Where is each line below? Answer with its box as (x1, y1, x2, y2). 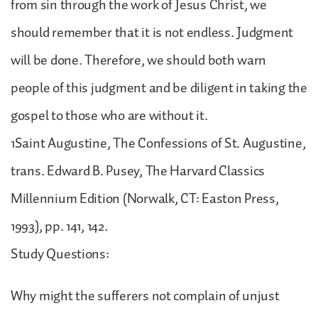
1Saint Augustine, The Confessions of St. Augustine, (11, 131, 306, 155)
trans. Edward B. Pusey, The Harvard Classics (11, 159, 265, 182)
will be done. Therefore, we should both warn (11, 48, 267, 72)
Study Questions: (11, 242, 109, 265)
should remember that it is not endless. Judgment (11, 21, 294, 44)
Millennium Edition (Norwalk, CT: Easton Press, (11, 187, 279, 210)
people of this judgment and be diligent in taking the (11, 76, 307, 99)
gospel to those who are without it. (11, 104, 208, 127)
